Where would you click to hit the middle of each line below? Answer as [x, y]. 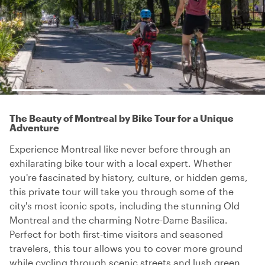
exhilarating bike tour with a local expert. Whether [121, 163]
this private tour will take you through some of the [122, 191]
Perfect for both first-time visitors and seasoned [116, 234]
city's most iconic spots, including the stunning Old [125, 206]
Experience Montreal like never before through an [120, 149]
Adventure [34, 127]
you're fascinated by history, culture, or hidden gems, [129, 177]
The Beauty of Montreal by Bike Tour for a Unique [122, 118]
